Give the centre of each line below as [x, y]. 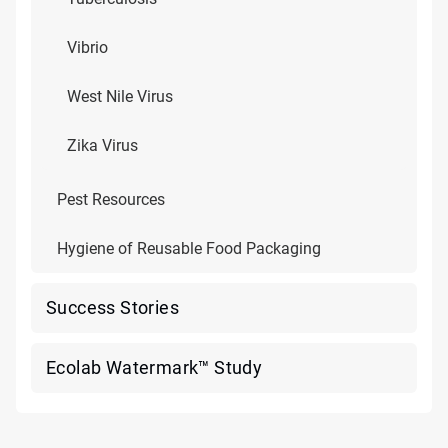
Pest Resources [111, 199]
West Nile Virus [120, 96]
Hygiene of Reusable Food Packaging [189, 248]
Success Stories [112, 307]
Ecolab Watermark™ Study [154, 367]
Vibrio [87, 47]
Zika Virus [102, 145]
